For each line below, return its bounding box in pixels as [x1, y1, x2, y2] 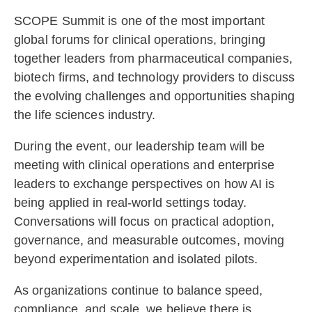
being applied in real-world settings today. [14, 196, 247, 210]
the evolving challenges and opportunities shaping [14, 89, 295, 104]
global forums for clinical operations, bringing [14, 33, 265, 47]
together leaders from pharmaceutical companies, [14, 52, 292, 66]
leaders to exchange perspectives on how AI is [14, 177, 275, 192]
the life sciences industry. [14, 108, 155, 123]
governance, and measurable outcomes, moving [14, 233, 285, 248]
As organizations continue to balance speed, [14, 283, 263, 298]
